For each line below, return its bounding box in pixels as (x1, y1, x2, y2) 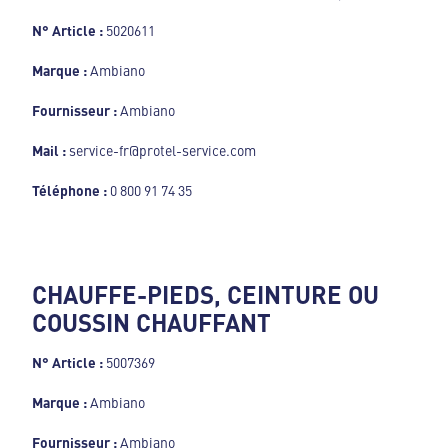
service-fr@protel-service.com (69, 140, 256, 161)
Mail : (32, 140, 69, 161)
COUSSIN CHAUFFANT (32, 305, 271, 340)
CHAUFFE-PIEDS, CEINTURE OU (32, 277, 379, 312)
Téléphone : (32, 180, 107, 201)
